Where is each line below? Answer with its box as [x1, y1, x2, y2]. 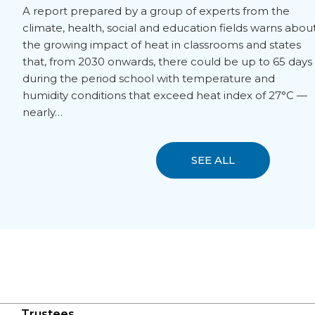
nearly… [22, 105, 63, 120]
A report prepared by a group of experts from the [22, 4, 290, 18]
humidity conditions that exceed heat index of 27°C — [22, 89, 307, 103]
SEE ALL [191, 153, 235, 167]
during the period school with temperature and [22, 72, 275, 86]
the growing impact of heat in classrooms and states [22, 38, 301, 52]
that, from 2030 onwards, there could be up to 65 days [22, 55, 312, 69]
